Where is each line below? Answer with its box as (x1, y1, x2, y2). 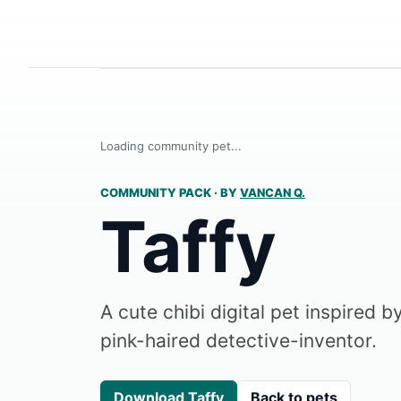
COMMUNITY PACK (100, 185, 214, 200)
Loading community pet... (100, 139, 242, 153)
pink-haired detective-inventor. (100, 329, 377, 352)
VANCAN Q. (240, 185, 305, 200)
